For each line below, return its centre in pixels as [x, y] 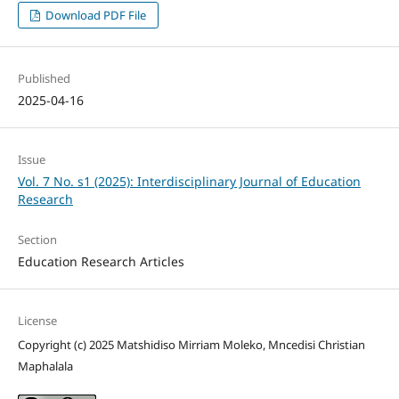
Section [37, 240]
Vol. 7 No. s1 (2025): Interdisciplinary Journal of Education [189, 182]
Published [44, 79]
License [37, 321]
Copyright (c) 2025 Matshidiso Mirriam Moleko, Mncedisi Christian [191, 345]
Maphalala [45, 366]
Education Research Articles [101, 262]
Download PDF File [95, 16]
